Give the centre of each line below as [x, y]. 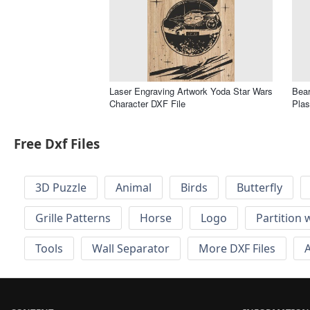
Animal [134, 188]
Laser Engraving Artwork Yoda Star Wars [191, 91]
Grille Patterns [73, 218]
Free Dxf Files [57, 144]
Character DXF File [147, 103]
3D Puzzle [61, 188]
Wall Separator [131, 249]
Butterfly [259, 188]
